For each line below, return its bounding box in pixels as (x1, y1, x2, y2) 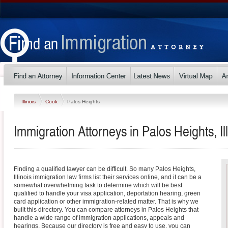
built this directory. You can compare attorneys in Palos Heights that (14, 206, 198, 213)
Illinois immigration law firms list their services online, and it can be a (14, 174, 202, 181)
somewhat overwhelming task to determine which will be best (14, 182, 182, 189)
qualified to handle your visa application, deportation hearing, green (14, 190, 201, 197)
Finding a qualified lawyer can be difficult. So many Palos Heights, (14, 165, 195, 173)
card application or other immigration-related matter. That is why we (14, 198, 198, 205)
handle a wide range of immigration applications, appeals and (14, 214, 184, 221)
